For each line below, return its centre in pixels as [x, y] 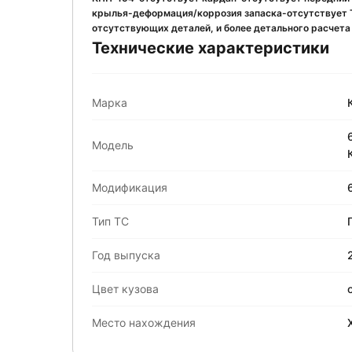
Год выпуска [126, 255]
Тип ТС [110, 221]
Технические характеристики [211, 48]
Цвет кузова [125, 288]
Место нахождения [144, 322]
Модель [113, 145]
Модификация [130, 187]
